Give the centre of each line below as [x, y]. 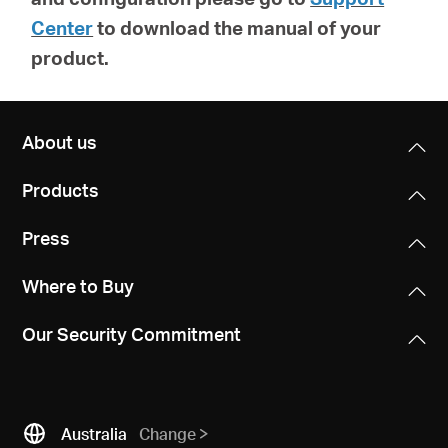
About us [60, 141]
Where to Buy [78, 285]
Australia [94, 434]
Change [168, 434]
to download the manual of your [239, 28]
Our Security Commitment [132, 333]
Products [61, 189]
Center [62, 28]
